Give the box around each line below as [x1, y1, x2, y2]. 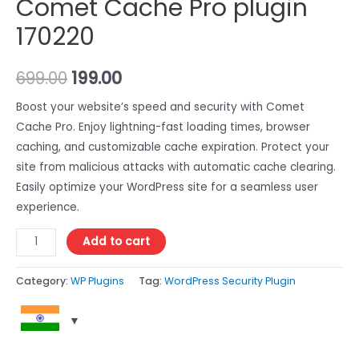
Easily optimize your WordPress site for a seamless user [16, 179, 318, 195]
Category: [16, 274, 71, 288]
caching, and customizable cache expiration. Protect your [16, 139, 329, 155]
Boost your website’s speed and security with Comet [16, 99, 305, 115]
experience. [16, 199, 79, 215]
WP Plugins [71, 274, 124, 288]
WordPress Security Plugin [164, 274, 296, 288]
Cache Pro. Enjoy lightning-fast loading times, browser [16, 119, 310, 135]
